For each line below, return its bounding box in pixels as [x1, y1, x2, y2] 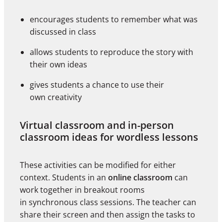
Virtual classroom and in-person [20, 118, 174, 132]
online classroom [108, 172, 172, 183]
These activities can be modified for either [20, 160, 176, 171]
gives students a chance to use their [30, 79, 164, 91]
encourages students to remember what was [30, 14, 198, 25]
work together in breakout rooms [20, 184, 145, 196]
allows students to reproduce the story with [30, 47, 193, 58]
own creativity [30, 92, 82, 103]
